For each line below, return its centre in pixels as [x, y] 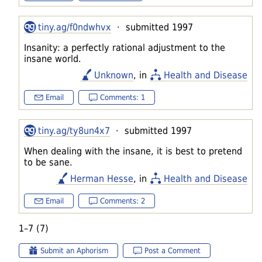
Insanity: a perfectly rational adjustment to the [125, 47]
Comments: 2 [123, 201]
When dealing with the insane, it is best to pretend [133, 151]
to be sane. [48, 162]
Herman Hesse [102, 178]
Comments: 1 [123, 97]
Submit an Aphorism [75, 250]
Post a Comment [173, 250]
